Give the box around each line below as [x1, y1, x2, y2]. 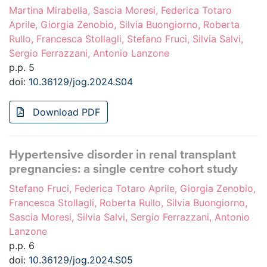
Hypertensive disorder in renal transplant [9, 147, 236, 163]
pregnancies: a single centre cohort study [9, 162, 238, 177]
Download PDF [30, 106, 100, 119]
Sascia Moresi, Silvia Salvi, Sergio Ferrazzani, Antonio [9, 211, 250, 223]
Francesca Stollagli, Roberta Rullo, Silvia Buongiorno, [9, 197, 247, 209]
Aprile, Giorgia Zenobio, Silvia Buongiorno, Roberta [9, 18, 240, 31]
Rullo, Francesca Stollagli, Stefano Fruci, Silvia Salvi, [9, 33, 243, 45]
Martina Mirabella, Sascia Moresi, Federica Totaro [9, 4, 232, 17]
